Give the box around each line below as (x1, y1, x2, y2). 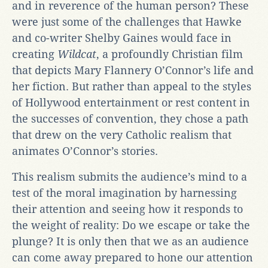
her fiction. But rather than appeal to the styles (12, 80, 251, 93)
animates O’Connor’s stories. (12, 144, 158, 157)
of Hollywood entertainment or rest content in (12, 96, 250, 109)
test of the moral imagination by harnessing (12, 186, 237, 199)
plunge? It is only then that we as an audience (12, 234, 249, 248)
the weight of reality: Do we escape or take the (12, 218, 250, 232)
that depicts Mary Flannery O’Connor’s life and (12, 63, 254, 77)
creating (12, 47, 57, 60)
